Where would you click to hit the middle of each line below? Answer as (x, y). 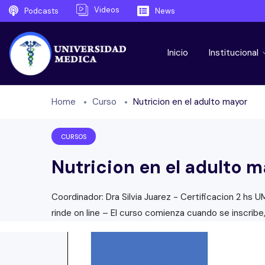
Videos (107, 10)
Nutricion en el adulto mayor (190, 101)
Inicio (177, 53)
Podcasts (41, 11)
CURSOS (74, 136)
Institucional (235, 53)
